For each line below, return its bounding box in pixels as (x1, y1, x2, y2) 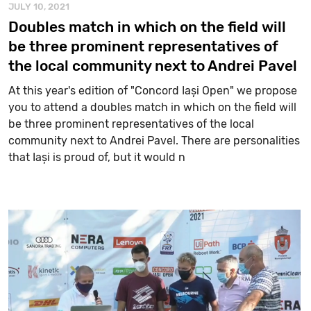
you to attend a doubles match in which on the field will (8, 100, 296, 114)
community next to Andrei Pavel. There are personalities (8, 133, 300, 147)
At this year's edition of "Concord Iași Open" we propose (8, 83, 297, 97)
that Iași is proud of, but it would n (8, 150, 185, 164)
